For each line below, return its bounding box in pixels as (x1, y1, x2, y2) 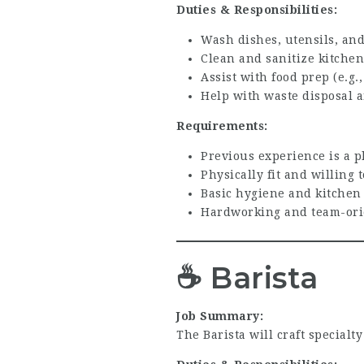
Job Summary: (176, 309, 263, 323)
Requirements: (176, 119, 268, 132)
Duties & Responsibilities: (176, 2, 337, 16)
